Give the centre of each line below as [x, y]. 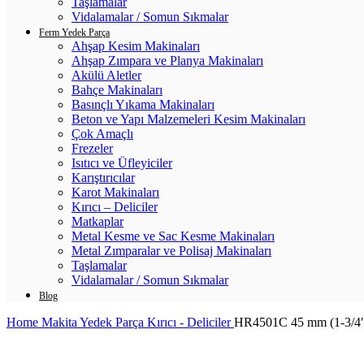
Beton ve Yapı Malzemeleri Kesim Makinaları [188, 119]
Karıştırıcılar [103, 178]
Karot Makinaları [115, 192]
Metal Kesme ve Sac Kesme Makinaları [173, 236]
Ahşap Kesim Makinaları [136, 46]
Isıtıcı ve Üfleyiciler [122, 163]
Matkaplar [97, 221]
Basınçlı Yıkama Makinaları [143, 104]
